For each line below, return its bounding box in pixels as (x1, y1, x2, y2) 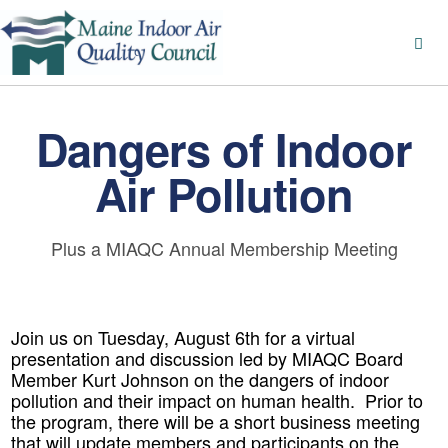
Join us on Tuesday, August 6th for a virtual (11, 324, 355, 350)
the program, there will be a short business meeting (11, 408, 420, 434)
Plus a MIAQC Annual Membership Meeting (50, 235, 398, 261)
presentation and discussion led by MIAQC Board (11, 345, 403, 371)
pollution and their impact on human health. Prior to (11, 387, 423, 413)
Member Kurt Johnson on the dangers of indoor (11, 366, 389, 392)
